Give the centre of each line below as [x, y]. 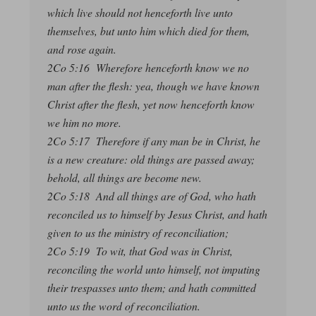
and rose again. [81, 49]
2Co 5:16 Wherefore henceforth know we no [148, 68]
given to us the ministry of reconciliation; [138, 233]
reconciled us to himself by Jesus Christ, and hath [157, 214]
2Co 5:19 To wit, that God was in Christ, [140, 251]
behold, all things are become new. [124, 178]
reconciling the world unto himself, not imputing [153, 269]
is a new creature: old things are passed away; [151, 159]
